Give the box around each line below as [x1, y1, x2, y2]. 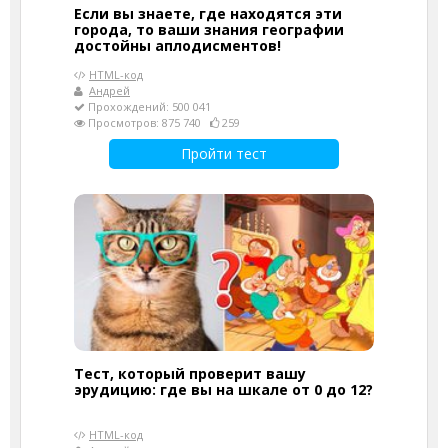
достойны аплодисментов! [74, 36, 281, 55]
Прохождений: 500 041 [85, 99, 211, 114]
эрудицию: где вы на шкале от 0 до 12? [74, 380, 373, 399]
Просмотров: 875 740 [85, 115, 210, 130]
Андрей [89, 83, 130, 98]
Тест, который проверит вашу [74, 364, 306, 383]
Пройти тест [181, 144, 267, 163]
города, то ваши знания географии [74, 20, 344, 39]
